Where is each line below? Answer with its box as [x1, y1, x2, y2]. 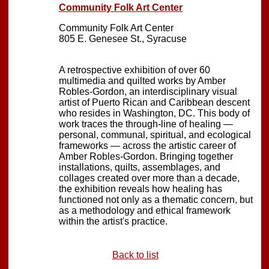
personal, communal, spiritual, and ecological [59, 129, 251, 140]
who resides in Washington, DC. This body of [59, 107, 250, 118]
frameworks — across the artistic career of [59, 140, 236, 151]
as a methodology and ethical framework [59, 205, 231, 216]
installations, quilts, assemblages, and [59, 162, 220, 172]
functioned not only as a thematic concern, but [59, 194, 253, 205]
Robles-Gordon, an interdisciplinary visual [59, 86, 237, 97]
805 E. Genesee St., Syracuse [59, 33, 187, 44]
